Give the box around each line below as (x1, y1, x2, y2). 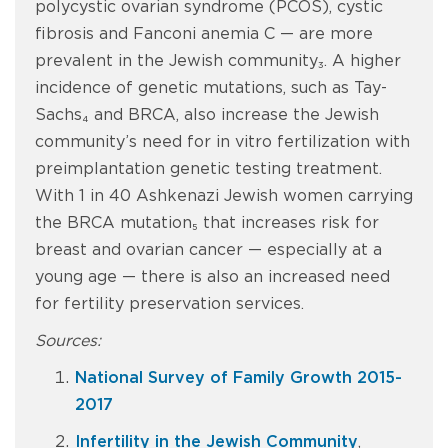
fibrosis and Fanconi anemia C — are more (35, 26, 373, 42)
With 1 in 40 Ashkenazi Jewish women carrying (35, 188, 413, 204)
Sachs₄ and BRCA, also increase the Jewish (35, 107, 379, 123)
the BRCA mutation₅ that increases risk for (35, 215, 379, 231)
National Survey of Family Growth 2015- (75, 370, 402, 386)
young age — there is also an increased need (35, 269, 390, 285)
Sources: (35, 333, 101, 349)
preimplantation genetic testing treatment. (35, 161, 382, 177)
